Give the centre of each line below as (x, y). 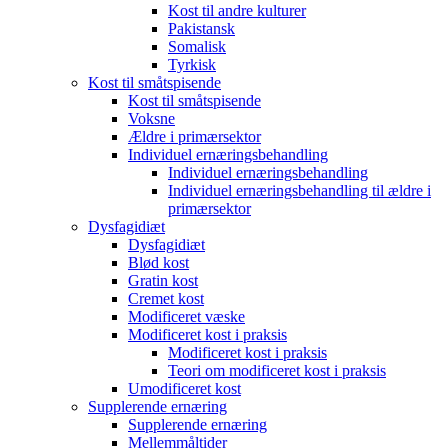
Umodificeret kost (184, 388)
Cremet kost (166, 298)
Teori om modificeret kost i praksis (277, 370)
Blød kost (158, 262)
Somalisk (197, 46)
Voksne (151, 118)
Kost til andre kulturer (237, 10)
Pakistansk (201, 28)
